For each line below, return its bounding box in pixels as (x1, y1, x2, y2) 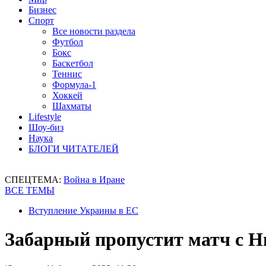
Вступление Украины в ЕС (28, 205, 138, 216)
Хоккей (52, 90, 83, 100)
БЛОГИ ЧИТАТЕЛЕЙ (28, 144, 119, 154)
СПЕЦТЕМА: (5, 175, 64, 185)
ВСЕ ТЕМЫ (5, 185, 55, 195)
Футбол (52, 37, 83, 47)
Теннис (52, 69, 82, 79)
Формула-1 (52, 80, 96, 90)
